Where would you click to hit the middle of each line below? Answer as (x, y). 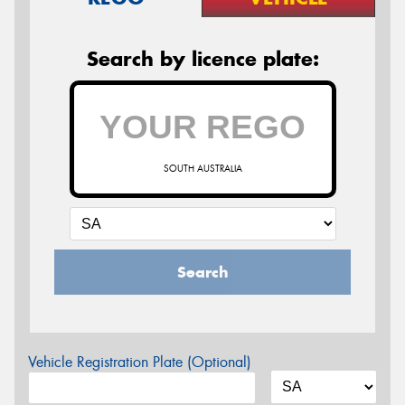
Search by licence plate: (202, 58)
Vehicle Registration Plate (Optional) (140, 362)
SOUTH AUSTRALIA (202, 168)
